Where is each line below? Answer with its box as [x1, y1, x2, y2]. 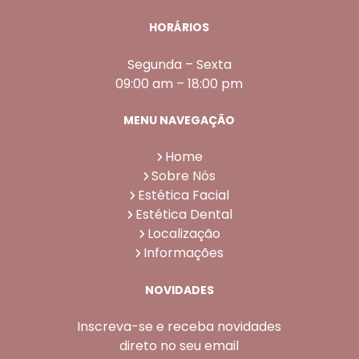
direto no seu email [119, 337, 240, 355]
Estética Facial [138, 186, 230, 205]
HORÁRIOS [149, 19, 210, 36]
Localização [147, 224, 220, 244]
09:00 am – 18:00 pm [115, 74, 244, 93]
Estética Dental [135, 205, 232, 224]
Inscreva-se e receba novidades [77, 317, 282, 336]
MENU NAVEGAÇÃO [123, 111, 236, 128]
